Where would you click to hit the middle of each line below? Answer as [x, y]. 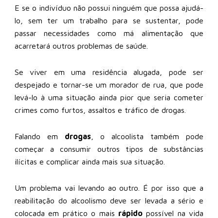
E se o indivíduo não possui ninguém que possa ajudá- [109, 8]
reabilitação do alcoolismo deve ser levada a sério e [109, 200]
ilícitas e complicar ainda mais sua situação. [90, 161]
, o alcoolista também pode [147, 136]
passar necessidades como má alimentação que [109, 33]
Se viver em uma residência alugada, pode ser [109, 72]
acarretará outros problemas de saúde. [81, 45]
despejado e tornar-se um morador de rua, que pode [109, 84]
